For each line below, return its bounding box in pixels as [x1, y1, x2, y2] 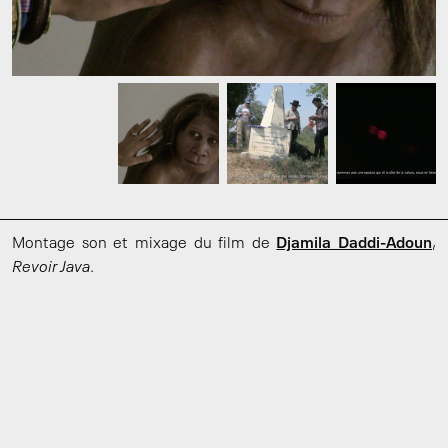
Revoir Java [12, 260, 90, 276]
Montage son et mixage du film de [12, 236, 277, 252]
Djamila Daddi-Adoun [276, 236, 432, 252]
